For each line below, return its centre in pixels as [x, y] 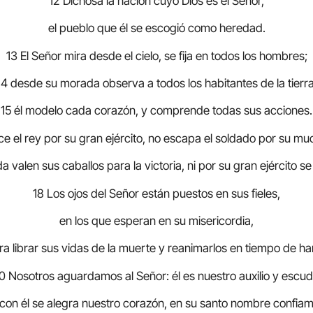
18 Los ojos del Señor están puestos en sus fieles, [156, 193]
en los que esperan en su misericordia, [156, 220]
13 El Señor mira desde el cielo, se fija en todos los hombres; [156, 56]
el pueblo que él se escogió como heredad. [156, 28]
